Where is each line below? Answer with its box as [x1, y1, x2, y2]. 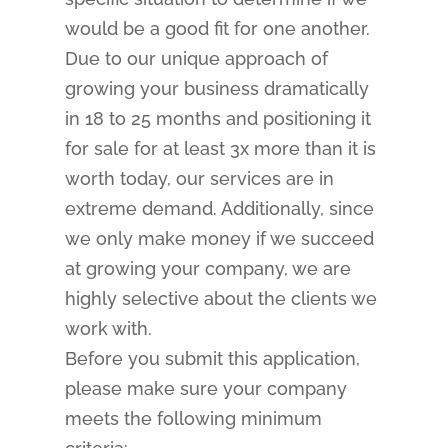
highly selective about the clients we [64, 288, 377, 309]
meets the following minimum [64, 408, 322, 429]
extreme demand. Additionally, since [64, 198, 374, 219]
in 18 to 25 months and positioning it [64, 108, 371, 129]
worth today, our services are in [64, 168, 334, 189]
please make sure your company [64, 378, 347, 399]
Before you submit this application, [64, 348, 360, 369]
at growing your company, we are [64, 258, 351, 279]
